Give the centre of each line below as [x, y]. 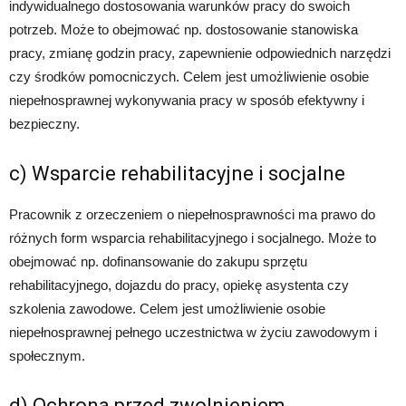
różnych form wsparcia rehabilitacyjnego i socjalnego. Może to [193, 238]
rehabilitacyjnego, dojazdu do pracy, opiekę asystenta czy [179, 285]
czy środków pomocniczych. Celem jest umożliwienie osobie [189, 77]
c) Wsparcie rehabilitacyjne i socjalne [177, 174]
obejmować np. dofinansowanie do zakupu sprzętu [158, 262]
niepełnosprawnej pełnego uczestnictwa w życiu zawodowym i [193, 333]
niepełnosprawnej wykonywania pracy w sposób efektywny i [187, 101]
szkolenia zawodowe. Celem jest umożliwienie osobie [167, 309]
